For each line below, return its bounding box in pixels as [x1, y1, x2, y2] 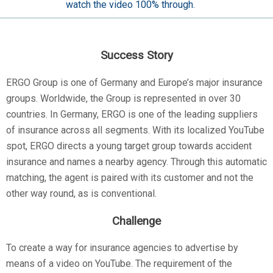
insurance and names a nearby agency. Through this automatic [6, 155, 267, 168]
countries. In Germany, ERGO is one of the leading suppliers [6, 108, 258, 120]
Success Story [100, 49, 173, 63]
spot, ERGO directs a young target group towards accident [6, 140, 252, 152]
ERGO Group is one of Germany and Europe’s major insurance [6, 76, 263, 88]
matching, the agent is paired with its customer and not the [6, 171, 253, 183]
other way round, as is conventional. [6, 187, 157, 199]
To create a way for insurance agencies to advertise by [6, 242, 238, 254]
